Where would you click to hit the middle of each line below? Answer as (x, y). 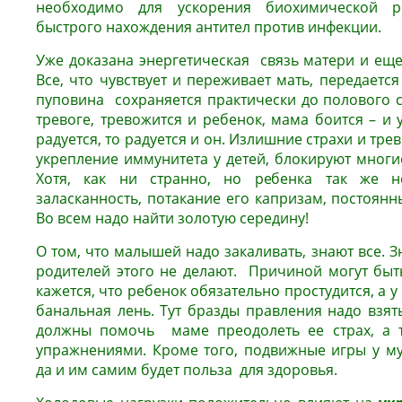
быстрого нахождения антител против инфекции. (209, 27)
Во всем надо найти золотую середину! (172, 218)
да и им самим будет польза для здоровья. (187, 370)
